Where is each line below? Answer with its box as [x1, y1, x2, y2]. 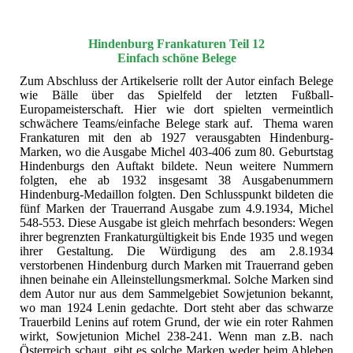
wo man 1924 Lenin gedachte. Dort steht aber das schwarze [20, 301, 333, 315]
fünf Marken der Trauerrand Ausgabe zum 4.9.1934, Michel [20, 202, 333, 216]
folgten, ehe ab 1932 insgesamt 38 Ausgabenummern [20, 173, 333, 188]
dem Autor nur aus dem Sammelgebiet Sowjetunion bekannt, [20, 287, 333, 301]
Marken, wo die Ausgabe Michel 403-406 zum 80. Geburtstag [20, 145, 333, 159]
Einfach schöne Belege [117, 51, 236, 65]
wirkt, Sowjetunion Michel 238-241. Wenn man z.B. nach [20, 329, 333, 344]
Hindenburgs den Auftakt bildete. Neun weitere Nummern [20, 159, 333, 173]
